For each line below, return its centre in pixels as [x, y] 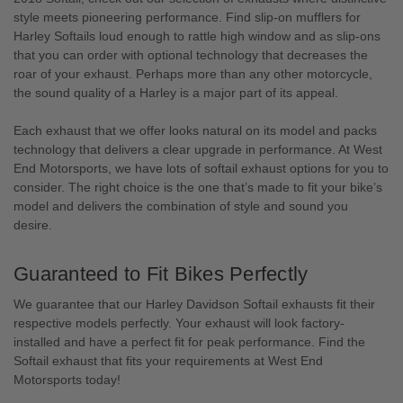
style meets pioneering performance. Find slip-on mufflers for [187, 18]
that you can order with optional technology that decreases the [191, 55]
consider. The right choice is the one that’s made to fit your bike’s [198, 188]
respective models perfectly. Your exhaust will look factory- [179, 323]
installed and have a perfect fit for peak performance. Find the [189, 342]
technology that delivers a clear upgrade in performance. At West [198, 150]
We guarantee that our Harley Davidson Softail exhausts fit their [194, 304]
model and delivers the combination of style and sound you [181, 206]
